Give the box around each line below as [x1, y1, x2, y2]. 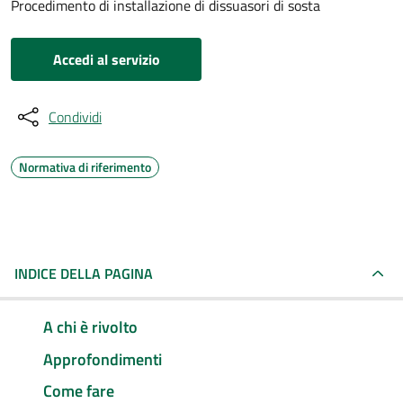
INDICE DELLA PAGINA [14, 263, 153, 284]
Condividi [49, 106, 102, 128]
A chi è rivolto [43, 314, 138, 339]
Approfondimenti [43, 346, 162, 372]
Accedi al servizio [52, 49, 160, 70]
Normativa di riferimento [19, 157, 151, 176]
